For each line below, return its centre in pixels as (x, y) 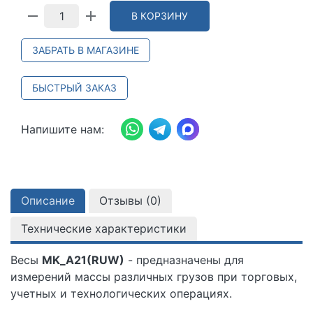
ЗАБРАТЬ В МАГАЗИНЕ (86, 50)
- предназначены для (184, 260)
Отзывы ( (125, 200)
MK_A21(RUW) (83, 260)
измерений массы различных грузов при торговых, (154, 276)
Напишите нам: (63, 129)
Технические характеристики (104, 228)
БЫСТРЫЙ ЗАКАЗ (74, 87)
